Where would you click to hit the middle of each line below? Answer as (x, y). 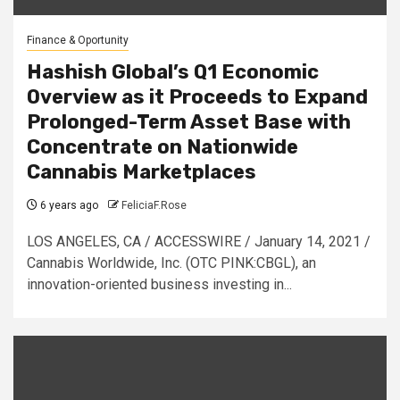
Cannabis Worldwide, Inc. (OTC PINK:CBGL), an (171, 262)
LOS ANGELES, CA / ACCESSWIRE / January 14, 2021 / (199, 241)
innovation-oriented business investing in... (159, 284)
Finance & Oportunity (78, 40)
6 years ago (68, 205)
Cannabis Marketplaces (142, 171)
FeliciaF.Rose (154, 205)
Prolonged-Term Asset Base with (189, 121)
